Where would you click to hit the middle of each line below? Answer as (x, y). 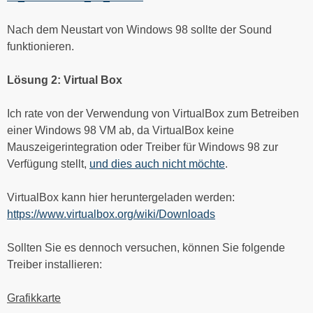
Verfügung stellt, (48, 163)
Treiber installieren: (54, 264)
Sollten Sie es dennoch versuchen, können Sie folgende (146, 247)
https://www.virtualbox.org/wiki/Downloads (111, 214)
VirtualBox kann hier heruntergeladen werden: (121, 197)
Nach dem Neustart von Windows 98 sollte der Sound (139, 29)
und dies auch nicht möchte (157, 163)
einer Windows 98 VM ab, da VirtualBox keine (121, 130)
